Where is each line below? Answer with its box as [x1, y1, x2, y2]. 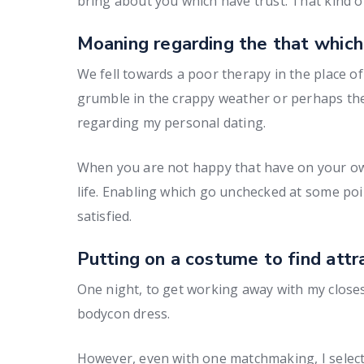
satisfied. [76, 207, 132, 225]
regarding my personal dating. [76, 114, 266, 132]
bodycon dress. [76, 305, 171, 323]
